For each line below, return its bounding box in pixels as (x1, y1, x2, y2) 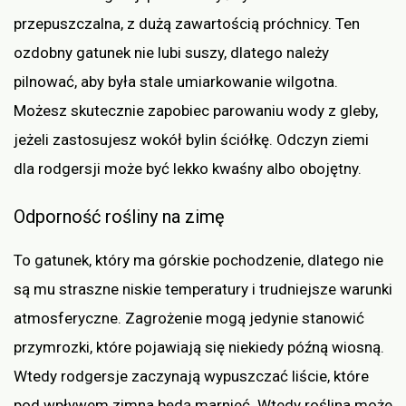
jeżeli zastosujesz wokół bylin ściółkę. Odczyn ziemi (14, 130, 369, 149)
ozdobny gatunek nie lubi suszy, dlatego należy (14, 43, 329, 62)
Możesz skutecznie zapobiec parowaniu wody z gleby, (14, 101, 378, 120)
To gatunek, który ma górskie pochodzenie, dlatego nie (14, 251, 383, 270)
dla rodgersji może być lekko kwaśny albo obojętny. (14, 159, 362, 178)
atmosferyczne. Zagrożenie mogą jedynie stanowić (14, 309, 364, 328)
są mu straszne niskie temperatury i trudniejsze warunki (14, 280, 392, 299)
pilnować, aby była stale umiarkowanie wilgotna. (14, 72, 338, 91)
